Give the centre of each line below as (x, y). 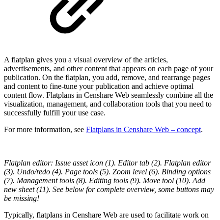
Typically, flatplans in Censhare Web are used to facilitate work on (106, 215)
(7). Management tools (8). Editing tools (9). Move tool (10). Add (105, 180)
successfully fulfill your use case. (55, 112)
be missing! (22, 198)
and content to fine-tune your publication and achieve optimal (99, 86)
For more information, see (45, 129)
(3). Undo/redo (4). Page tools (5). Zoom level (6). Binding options (107, 171)
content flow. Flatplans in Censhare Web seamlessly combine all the (109, 95)
